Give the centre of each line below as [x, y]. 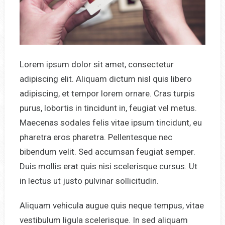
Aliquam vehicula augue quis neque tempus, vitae [111, 205]
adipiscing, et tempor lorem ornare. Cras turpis [107, 93]
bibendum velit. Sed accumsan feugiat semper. [107, 151]
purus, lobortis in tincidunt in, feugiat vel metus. [108, 108]
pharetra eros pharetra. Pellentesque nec [96, 137]
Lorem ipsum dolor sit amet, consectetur [96, 64]
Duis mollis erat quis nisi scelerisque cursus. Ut [108, 166]
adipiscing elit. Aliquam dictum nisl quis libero [105, 79]
